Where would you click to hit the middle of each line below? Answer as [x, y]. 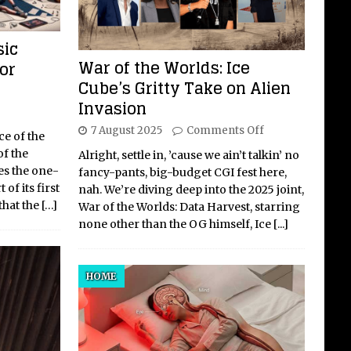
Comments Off [225, 131]
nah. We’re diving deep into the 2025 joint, [191, 190]
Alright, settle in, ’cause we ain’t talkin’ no [188, 156]
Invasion [112, 109]
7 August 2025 [126, 131]
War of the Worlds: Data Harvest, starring [189, 207]
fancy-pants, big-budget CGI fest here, [182, 173]
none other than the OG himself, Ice [175, 224]
